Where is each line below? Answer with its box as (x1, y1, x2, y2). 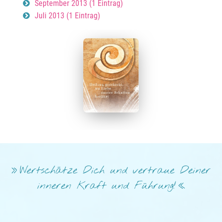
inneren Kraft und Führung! (37, 179, 176, 193)
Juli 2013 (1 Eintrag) (35, 10, 101, 20)
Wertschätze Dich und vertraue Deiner (20, 164, 211, 177)
